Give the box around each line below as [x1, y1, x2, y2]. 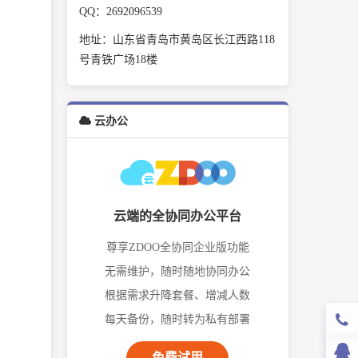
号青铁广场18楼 [78, 54, 157, 66]
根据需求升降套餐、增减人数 [105, 289, 251, 301]
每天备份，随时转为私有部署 [105, 313, 251, 325]
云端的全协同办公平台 [113, 206, 242, 225]
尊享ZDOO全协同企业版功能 [105, 241, 249, 253]
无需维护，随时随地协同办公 [105, 265, 251, 277]
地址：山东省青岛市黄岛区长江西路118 [78, 34, 275, 46]
